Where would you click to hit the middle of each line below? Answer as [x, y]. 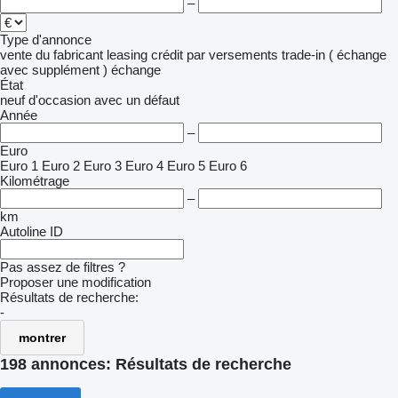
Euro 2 [61, 166]
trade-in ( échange [334, 55]
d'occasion [60, 100]
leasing [127, 55]
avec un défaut [137, 100]
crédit [167, 55]
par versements [232, 55]
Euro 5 [186, 166]
